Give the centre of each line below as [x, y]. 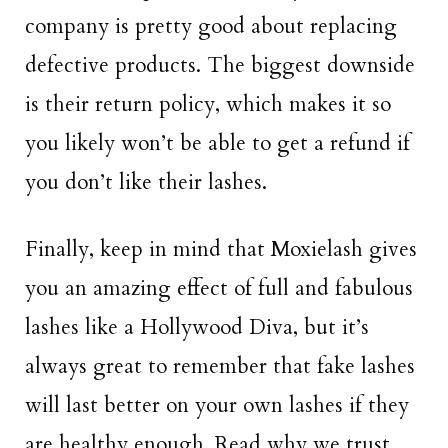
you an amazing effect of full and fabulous [219, 288]
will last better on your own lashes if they [217, 405]
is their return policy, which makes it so [208, 105]
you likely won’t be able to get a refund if [217, 144]
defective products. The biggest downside [220, 66]
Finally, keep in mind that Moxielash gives [221, 249]
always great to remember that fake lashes [220, 366]
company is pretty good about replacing [211, 27]
